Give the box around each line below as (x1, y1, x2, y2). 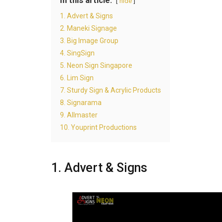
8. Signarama (60, 98, 102, 107)
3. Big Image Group (60, 36, 118, 45)
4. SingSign (60, 49, 95, 57)
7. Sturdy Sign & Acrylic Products (60, 86, 161, 94)
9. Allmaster (60, 111, 98, 119)
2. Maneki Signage (60, 24, 117, 32)
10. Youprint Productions (60, 123, 137, 131)
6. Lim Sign (60, 73, 94, 82)
